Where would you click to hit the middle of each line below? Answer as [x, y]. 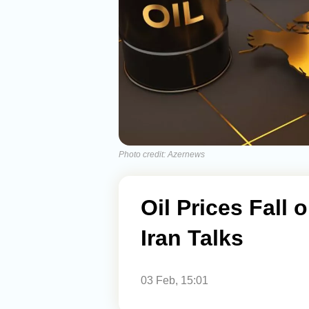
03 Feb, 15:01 [175, 280]
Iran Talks [192, 238]
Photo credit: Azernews [162, 154]
